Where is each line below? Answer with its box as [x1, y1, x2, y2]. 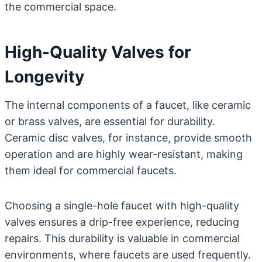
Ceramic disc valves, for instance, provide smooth [5, 132, 252, 144]
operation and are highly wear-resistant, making [5, 148, 243, 160]
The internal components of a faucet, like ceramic [5, 99, 251, 111]
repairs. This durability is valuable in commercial [5, 232, 240, 244]
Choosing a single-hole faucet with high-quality [5, 199, 239, 212]
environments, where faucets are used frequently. [5, 249, 251, 261]
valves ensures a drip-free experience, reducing [5, 216, 239, 228]
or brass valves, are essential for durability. [5, 115, 215, 127]
